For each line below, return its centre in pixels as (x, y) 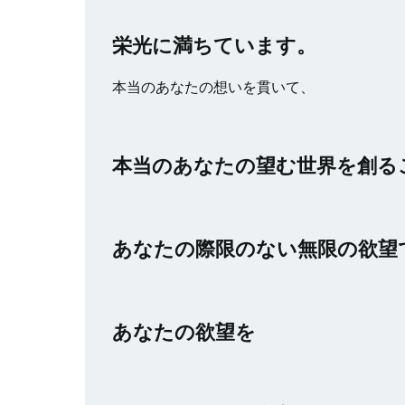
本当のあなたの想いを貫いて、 (213, 86)
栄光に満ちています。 (214, 45)
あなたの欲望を (184, 331)
